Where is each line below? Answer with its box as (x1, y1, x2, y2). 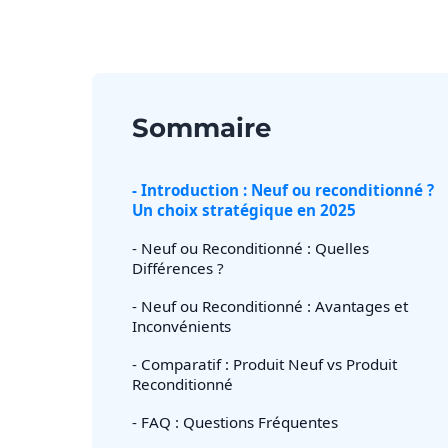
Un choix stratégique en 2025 (132, 200, 356, 220)
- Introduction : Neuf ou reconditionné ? (132, 180, 434, 200)
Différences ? (132, 258, 224, 278)
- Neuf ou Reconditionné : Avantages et (132, 296, 408, 316)
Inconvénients (132, 316, 231, 336)
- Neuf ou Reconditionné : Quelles (132, 238, 369, 258)
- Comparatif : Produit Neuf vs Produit (132, 354, 397, 374)
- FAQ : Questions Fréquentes (132, 412, 338, 432)
